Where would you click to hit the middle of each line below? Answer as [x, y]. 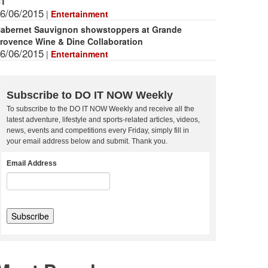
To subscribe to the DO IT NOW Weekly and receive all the [100, 109]
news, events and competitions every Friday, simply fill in [98, 131]
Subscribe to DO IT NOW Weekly [90, 95]
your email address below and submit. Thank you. [87, 141]
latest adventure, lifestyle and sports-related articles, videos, [103, 120]
